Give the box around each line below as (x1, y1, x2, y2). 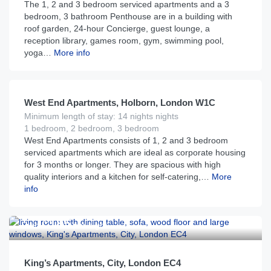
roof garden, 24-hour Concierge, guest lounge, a (24, 24, 210, 33)
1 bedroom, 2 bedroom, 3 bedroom (24, 123, 159, 133)
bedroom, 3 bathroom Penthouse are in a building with (24, 11, 232, 21)
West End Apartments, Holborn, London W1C (24, 97, 215, 108)
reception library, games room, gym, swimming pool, (24, 36, 224, 45)
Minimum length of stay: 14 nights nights (24, 111, 178, 121)
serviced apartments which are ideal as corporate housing (24, 148, 246, 157)
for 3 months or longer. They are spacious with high (24, 160, 221, 169)
